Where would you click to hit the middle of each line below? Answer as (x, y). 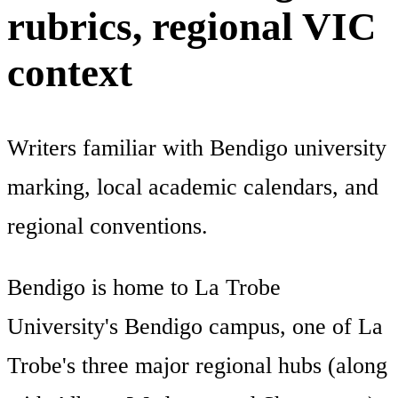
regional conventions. (107, 226)
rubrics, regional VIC (192, 26)
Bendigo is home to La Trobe (144, 288)
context (70, 72)
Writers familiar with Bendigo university (197, 147)
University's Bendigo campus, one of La (195, 327)
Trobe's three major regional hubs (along (197, 366)
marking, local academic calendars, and (193, 187)
